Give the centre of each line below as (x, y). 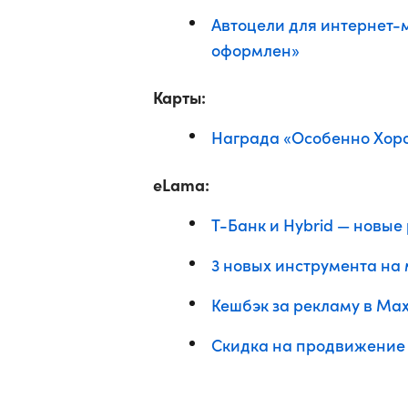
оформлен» (255, 50)
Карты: (179, 97)
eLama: (181, 184)
